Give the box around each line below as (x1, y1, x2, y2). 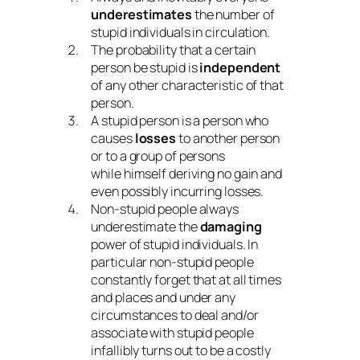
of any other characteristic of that (91, 76, 284, 95)
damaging (199, 218, 262, 236)
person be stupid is (91, 59, 200, 77)
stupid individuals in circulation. (91, 23, 270, 42)
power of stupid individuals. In (91, 235, 259, 254)
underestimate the (91, 218, 200, 236)
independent (199, 59, 281, 77)
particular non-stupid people (91, 253, 254, 272)
